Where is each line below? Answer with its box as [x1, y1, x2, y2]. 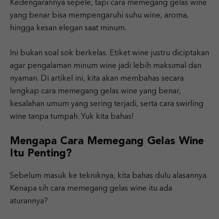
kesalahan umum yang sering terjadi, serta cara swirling [10, 100, 203, 108]
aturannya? [10, 197, 48, 205]
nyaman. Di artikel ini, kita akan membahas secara [10, 75, 184, 83]
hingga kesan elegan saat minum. [10, 24, 126, 32]
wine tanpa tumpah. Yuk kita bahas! [10, 113, 134, 121]
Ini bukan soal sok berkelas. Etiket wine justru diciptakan [10, 49, 209, 57]
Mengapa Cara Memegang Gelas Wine [10, 136, 204, 147]
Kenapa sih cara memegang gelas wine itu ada [10, 185, 172, 193]
